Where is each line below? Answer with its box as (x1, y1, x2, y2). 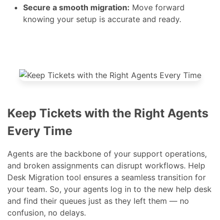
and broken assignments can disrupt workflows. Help (7, 174, 206, 184)
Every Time (7, 137, 73, 152)
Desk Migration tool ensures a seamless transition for (7, 186, 206, 196)
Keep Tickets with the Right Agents (7, 119, 209, 134)
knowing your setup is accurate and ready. (23, 27, 182, 38)
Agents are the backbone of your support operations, (7, 162, 207, 172)
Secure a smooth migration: (23, 16, 130, 26)
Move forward (130, 16, 185, 26)
